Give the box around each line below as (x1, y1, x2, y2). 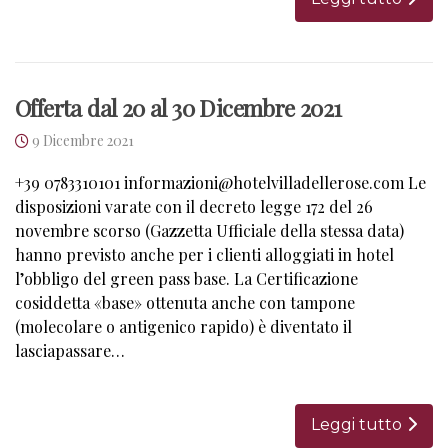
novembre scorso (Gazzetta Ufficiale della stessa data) (15, 219, 404, 241)
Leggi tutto (311, 414, 402, 434)
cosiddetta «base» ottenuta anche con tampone (15, 291, 355, 313)
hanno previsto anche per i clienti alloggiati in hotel (15, 243, 394, 265)
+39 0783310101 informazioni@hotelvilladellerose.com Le (15, 171, 426, 193)
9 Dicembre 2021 (32, 130, 134, 150)
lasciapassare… (15, 339, 125, 361)
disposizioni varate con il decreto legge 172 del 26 (15, 195, 373, 217)
